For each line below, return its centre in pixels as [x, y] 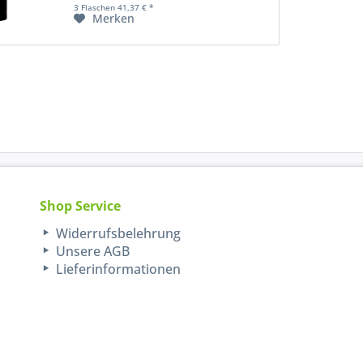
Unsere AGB [92, 252]
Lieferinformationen [117, 269]
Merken [113, 19]
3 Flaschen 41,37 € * [113, 8]
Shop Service [81, 206]
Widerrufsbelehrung [117, 234]
